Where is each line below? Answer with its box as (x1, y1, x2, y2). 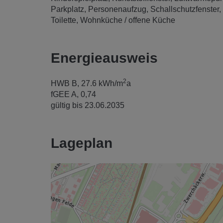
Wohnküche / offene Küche (80, 15, 175, 24)
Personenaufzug (88, 4, 146, 13)
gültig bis (51, 101, 83, 110)
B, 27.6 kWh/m (72, 79, 123, 88)
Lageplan (51, 135, 112, 151)
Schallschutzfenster (150, 4, 219, 13)
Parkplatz (51, 4, 84, 13)
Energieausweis (51, 50, 158, 66)
